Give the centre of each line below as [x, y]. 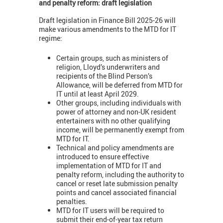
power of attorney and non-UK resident [116, 112]
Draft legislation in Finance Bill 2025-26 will [107, 20]
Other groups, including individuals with [119, 103]
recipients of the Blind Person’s [104, 76]
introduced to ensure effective [103, 157]
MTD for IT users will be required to [110, 211]
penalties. [72, 202]
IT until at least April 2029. [98, 94]
